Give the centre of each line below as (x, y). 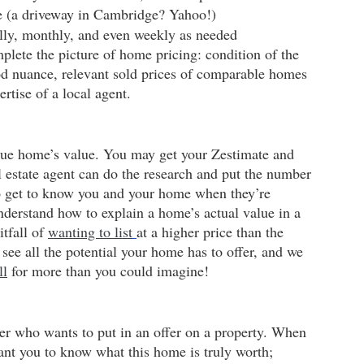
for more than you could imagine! (108, 271)
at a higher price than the (212, 232)
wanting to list (90, 232)
